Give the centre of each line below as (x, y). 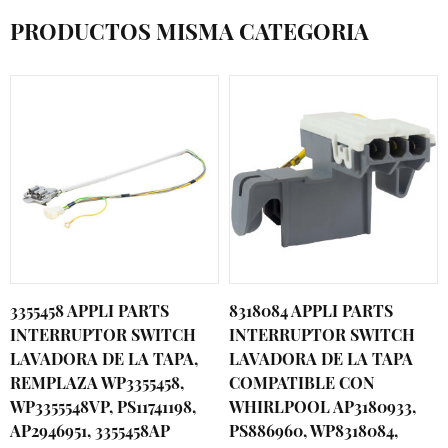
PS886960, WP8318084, (313, 430)
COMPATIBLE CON (302, 382)
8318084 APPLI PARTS (311, 310)
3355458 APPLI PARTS (89, 310)
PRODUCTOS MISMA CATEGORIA (189, 31)
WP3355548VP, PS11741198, (103, 406)
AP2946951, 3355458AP (90, 430)
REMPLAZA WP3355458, (97, 382)
